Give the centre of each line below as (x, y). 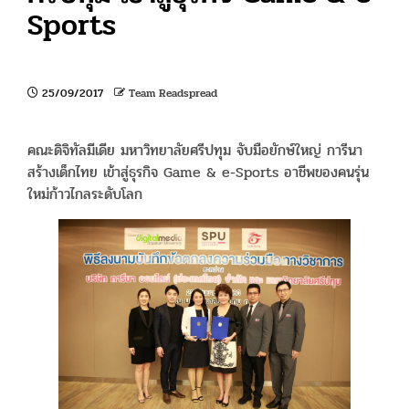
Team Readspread (173, 94)
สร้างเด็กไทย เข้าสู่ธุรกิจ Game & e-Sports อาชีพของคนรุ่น (198, 173)
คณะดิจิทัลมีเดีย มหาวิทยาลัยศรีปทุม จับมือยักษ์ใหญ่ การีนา (195, 151)
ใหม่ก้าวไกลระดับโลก (85, 194)
